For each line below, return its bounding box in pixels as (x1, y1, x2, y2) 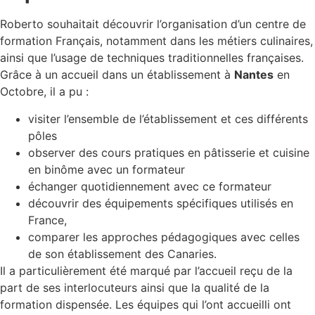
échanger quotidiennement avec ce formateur (28, 179, 271, 193)
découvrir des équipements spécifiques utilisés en (28, 195, 293, 210)
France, (28, 212, 67, 227)
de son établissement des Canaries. (28, 246, 217, 261)
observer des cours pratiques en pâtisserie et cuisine (28, 145, 309, 160)
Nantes (234, 67, 274, 82)
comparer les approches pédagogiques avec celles (28, 229, 300, 244)
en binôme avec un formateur (28, 162, 185, 176)
